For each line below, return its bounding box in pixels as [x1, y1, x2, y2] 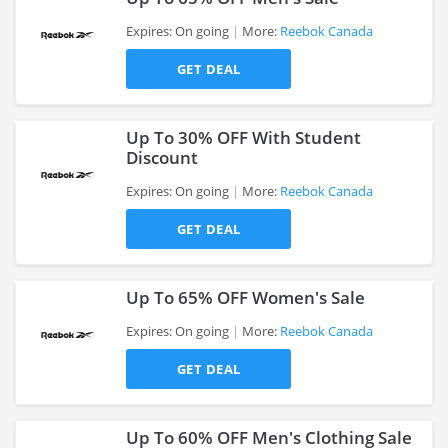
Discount [126, 146, 198, 169]
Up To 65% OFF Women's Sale [126, 286, 365, 309]
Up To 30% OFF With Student [126, 126, 361, 149]
